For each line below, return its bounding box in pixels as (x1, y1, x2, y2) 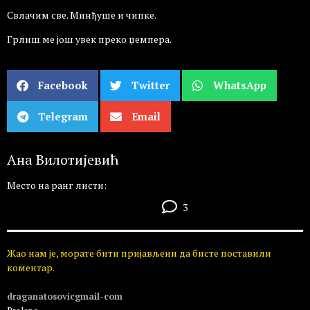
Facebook (38, 78, 88, 93)
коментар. (7, 261, 55, 275)
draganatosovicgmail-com (7, 291, 122, 303)
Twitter (131, 78, 170, 93)
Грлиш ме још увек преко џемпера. (7, 33, 172, 46)
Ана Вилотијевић (7, 150, 119, 170)
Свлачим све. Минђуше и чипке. (7, 8, 156, 21)
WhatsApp (213, 78, 266, 93)
